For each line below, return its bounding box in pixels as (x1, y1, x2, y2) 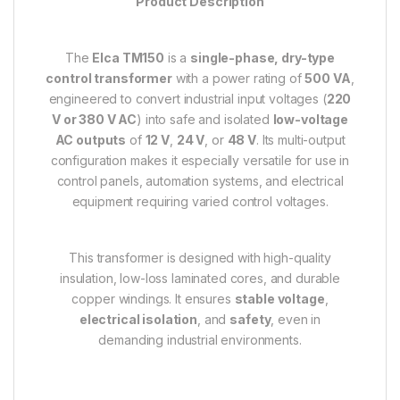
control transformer (46, 71, 172, 86)
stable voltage (234, 290, 325, 306)
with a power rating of (171, 71, 305, 86)
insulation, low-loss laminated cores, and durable (59, 270, 341, 286)
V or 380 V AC (51, 112, 137, 127)
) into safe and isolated (137, 112, 273, 127)
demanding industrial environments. (98, 331, 302, 347)
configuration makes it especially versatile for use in (50, 153, 350, 168)
